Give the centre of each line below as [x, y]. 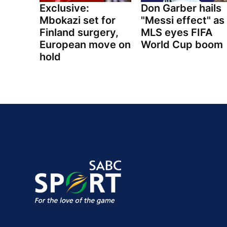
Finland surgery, [79, 33]
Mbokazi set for [78, 21]
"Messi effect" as [182, 21]
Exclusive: [64, 8]
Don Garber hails [181, 8]
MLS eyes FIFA [176, 33]
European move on [85, 45]
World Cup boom [182, 45]
